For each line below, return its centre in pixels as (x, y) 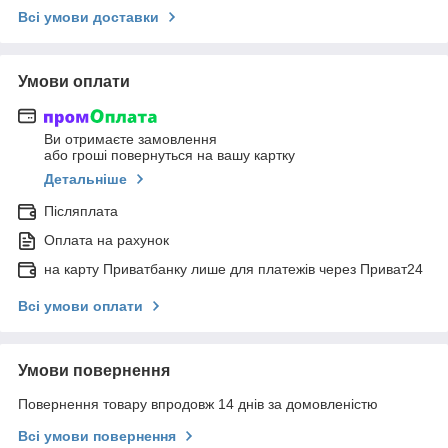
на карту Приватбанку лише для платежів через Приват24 (233, 268)
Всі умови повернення (97, 435)
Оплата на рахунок (106, 239)
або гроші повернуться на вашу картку (169, 154)
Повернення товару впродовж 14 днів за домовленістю (198, 403)
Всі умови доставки (88, 16)
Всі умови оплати (80, 305)
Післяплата (81, 210)
